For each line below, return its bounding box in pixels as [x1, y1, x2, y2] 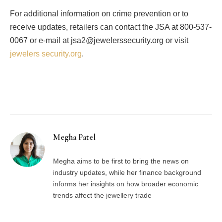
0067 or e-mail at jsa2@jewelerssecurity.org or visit [10, 36, 188, 45]
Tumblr [150, 91, 176, 100]
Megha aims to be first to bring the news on [53, 157, 189, 166]
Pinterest [84, 91, 115, 100]
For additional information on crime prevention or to [10, 9, 188, 18]
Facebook [15, 91, 50, 100]
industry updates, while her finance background [53, 168, 201, 177]
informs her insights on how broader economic [53, 180, 198, 188]
